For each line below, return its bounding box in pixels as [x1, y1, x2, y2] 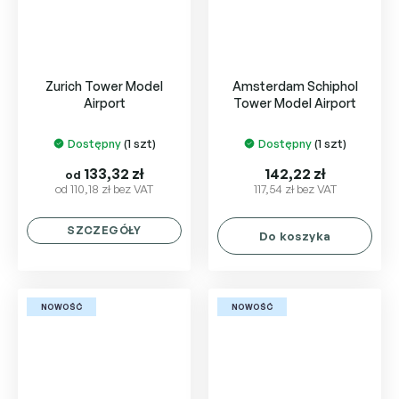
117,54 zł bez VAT [253, 182, 337, 196]
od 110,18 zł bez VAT [55, 182, 153, 196]
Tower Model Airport [233, 95, 356, 110]
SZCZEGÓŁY [67, 224, 142, 237]
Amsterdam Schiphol [232, 78, 358, 94]
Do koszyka [258, 229, 331, 243]
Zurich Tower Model [45, 78, 163, 94]
